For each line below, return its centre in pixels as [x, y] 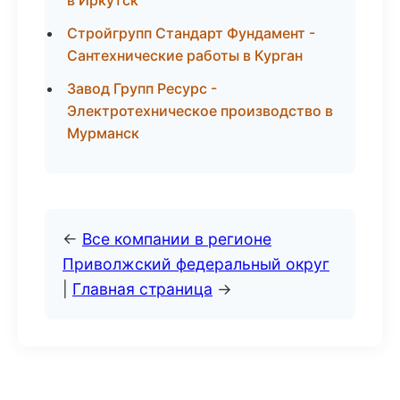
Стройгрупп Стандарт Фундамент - [191, 33]
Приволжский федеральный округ [196, 264]
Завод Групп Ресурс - [142, 88]
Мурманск [103, 133]
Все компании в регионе [177, 239]
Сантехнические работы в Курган [185, 55]
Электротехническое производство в [200, 111]
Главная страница [142, 289]
